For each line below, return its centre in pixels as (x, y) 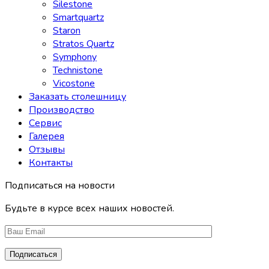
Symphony (75, 57)
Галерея (47, 137)
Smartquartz (78, 18)
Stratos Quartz (83, 44)
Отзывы (47, 150)
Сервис (45, 123)
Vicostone (74, 84)
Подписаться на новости (60, 186)
